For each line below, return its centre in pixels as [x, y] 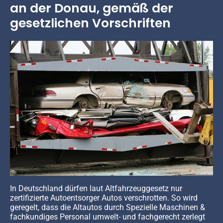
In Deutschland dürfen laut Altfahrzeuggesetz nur [96, 189]
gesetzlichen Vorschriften [90, 23]
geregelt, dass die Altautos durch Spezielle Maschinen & [108, 208]
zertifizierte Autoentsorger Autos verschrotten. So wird [104, 198]
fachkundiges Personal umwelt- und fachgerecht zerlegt [108, 217]
